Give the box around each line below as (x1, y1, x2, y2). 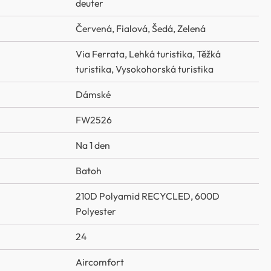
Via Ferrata (76, 48, 125, 60)
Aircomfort (76, 256, 124, 269)
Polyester (76, 205, 116, 218)
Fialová (116, 22, 148, 35)
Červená (76, 22, 112, 35)
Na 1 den (76, 139, 110, 152)
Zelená (177, 22, 206, 35)
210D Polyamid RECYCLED (76, 190, 191, 203)
